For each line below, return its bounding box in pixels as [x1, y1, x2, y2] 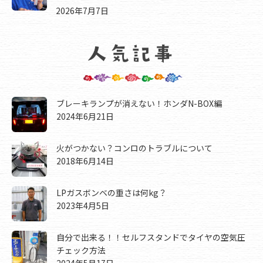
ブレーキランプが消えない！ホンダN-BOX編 [56, 97, 222, 110]
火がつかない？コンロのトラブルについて [56, 142, 213, 154]
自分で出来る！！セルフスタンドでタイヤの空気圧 [56, 231, 245, 244]
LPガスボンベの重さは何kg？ [56, 187, 167, 199]
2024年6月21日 [56, 110, 114, 123]
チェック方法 [56, 244, 106, 257]
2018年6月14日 [56, 155, 114, 167]
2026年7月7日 [56, 5, 109, 17]
